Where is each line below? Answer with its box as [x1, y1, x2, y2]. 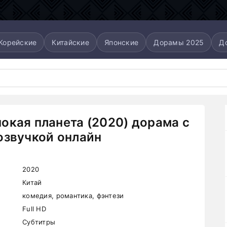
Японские [104, 37, 139, 47]
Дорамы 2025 [154, 37, 204, 47]
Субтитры [22, 218, 56, 226]
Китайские [52, 37, 90, 47]
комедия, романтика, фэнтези [22, 192, 124, 200]
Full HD [22, 205, 46, 213]
